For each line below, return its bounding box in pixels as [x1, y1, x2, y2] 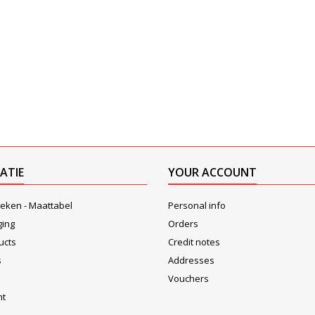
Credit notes [168, 236, 220, 249]
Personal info [168, 199, 226, 212]
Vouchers [168, 272, 209, 285]
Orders [168, 217, 198, 231]
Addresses [168, 254, 214, 267]
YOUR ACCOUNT [168, 165, 257, 181]
